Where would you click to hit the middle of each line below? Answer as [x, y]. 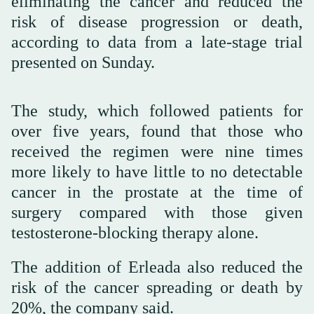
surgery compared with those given [157, 212]
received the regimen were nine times [157, 151]
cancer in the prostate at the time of [157, 192]
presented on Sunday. [83, 62]
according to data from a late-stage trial [157, 42]
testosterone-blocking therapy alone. [135, 232]
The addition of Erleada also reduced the [157, 267]
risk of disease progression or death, [157, 21]
